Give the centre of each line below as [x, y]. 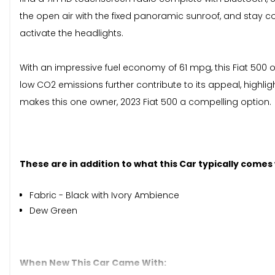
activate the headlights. [72, 33]
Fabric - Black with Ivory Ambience [104, 196]
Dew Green [53, 211]
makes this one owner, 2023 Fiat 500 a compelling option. [145, 102]
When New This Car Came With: [93, 263]
